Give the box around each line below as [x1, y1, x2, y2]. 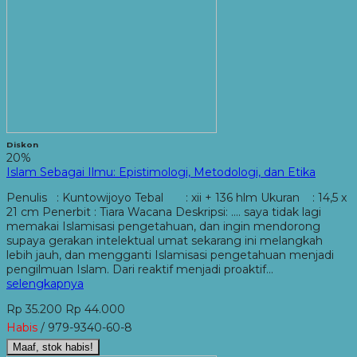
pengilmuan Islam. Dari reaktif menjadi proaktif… [6, 261, 273, 277]
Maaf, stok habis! [13, 340, 93, 353]
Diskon [6, 139, 38, 149]
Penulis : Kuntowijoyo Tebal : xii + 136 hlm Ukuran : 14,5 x [6, 190, 347, 205]
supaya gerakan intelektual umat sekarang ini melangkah [6, 233, 323, 248]
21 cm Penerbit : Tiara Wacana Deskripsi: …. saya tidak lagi [6, 204, 321, 219]
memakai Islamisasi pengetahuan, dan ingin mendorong [6, 218, 320, 233]
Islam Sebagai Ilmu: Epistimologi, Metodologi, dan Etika [6, 164, 316, 179]
